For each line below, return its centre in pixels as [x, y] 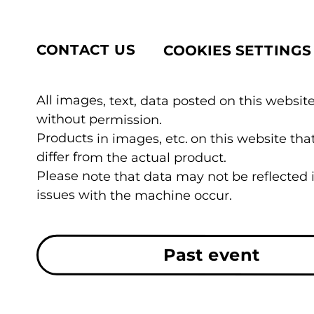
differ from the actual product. [131, 157]
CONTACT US [86, 50]
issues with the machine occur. [134, 195]
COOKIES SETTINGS [238, 50]
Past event [212, 255]
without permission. [99, 120]
